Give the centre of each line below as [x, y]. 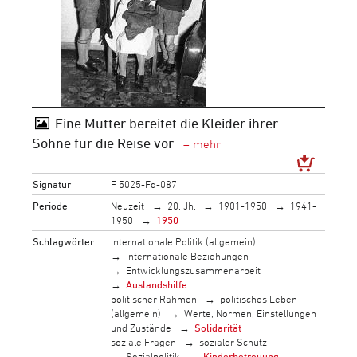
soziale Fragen [144, 341]
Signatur [52, 184]
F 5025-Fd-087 [144, 184]
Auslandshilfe [157, 284]
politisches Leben [258, 298]
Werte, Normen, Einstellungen [250, 313]
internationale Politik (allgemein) [184, 241]
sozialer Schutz [233, 341]
